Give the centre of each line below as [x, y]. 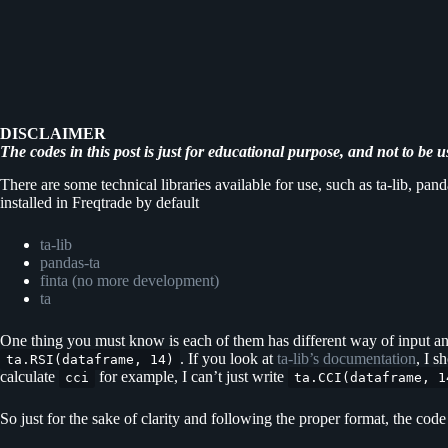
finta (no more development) [129, 280]
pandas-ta [70, 262]
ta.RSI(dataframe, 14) [90, 359]
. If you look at [228, 358]
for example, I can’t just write [191, 376]
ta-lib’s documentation [346, 358]
